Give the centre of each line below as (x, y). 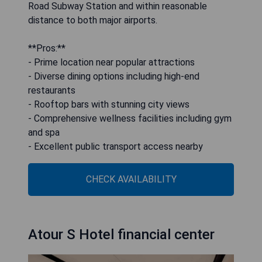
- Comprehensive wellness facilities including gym (130, 118)
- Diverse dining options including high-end (114, 76)
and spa (44, 132)
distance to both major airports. (93, 20)
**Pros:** (47, 48)
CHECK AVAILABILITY (131, 179)
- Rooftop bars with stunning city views (109, 104)
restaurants (52, 90)
